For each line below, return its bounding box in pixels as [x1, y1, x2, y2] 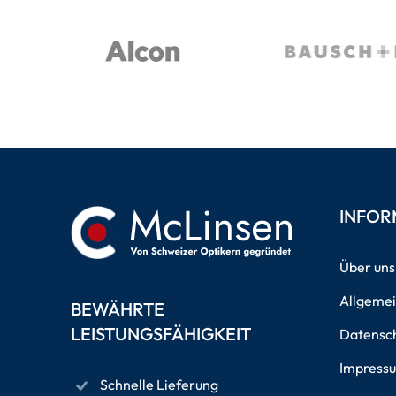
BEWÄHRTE [71, 297, 164, 320]
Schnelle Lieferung [100, 375, 218, 393]
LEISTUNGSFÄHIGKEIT [71, 322, 251, 345]
